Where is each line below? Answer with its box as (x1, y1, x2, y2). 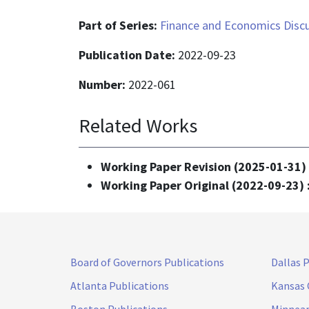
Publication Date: (79, 46, 178, 63)
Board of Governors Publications (70, 255, 224, 270)
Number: (79, 76, 128, 92)
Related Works (79, 112, 197, 138)
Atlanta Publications (70, 279, 169, 293)
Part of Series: (79, 17, 160, 33)
